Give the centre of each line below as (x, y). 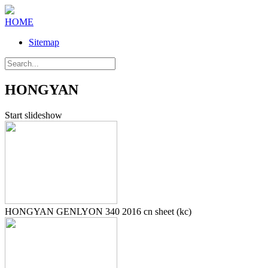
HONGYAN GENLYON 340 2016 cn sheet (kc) (98, 211)
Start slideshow (33, 115)
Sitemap (44, 42)
